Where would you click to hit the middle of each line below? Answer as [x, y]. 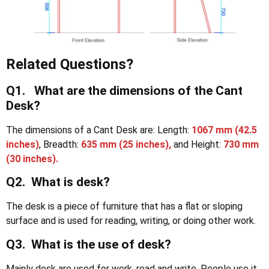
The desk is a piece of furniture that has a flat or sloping [124, 207]
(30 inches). [32, 159]
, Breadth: [60, 144]
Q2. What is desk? [58, 182]
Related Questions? [70, 64]
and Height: [198, 144]
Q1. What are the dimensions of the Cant [124, 90]
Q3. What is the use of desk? [89, 244]
